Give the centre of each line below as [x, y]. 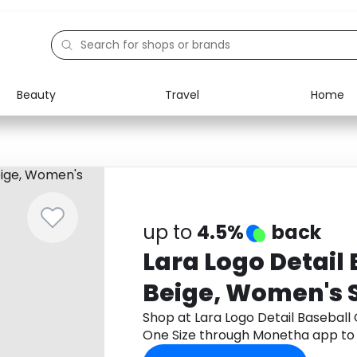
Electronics [79, 124]
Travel [182, 94]
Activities [74, 198]
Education [77, 161]
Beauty [36, 94]
